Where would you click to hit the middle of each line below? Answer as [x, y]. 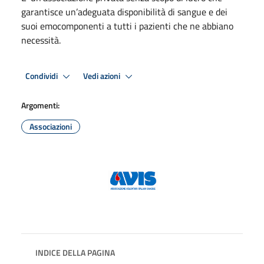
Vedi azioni [103, 76]
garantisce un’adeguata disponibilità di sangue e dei [124, 12]
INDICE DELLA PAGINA [75, 253]
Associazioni [51, 126]
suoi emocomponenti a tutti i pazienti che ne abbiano [127, 26]
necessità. [41, 40]
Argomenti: [40, 105]
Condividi [42, 76]
